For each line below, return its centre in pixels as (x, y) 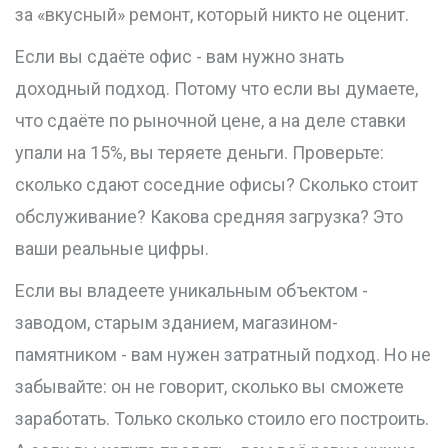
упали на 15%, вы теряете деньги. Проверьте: (199, 153)
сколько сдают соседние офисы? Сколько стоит (216, 185)
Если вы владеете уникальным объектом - (191, 291)
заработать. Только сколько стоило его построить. (222, 419)
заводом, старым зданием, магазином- (176, 323)
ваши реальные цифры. (112, 249)
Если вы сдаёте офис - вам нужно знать (179, 57)
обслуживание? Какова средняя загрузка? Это (209, 217)
